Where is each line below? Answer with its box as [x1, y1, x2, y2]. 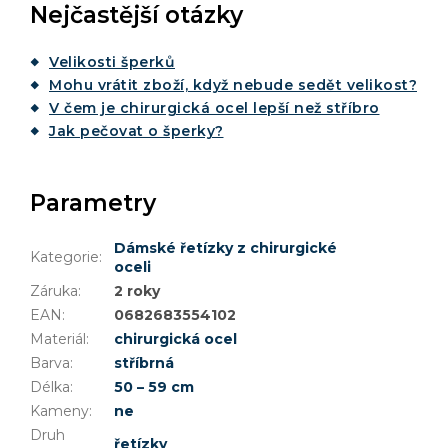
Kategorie [30, 247, 99, 266]
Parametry [30, 188, 156, 217]
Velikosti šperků [49, 52, 175, 71]
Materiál [30, 329, 86, 348]
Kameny [30, 401, 89, 420]
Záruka [30, 281, 78, 300]
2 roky [114, 281, 160, 300]
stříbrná [114, 353, 174, 372]
